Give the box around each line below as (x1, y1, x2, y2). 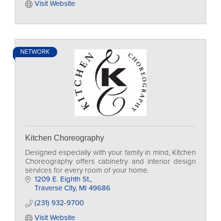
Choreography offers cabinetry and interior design (25, 157, 196, 166)
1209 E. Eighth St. (34, 175, 90, 184)
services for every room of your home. (25, 166, 149, 175)
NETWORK (20, 48, 50, 56)
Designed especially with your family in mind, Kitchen (25, 148, 196, 157)
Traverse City (34, 184, 75, 192)
